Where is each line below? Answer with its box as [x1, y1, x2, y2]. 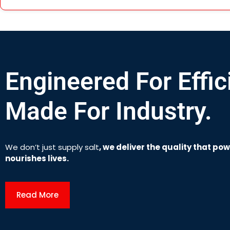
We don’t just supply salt [5, 141, 99, 152]
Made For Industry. [5, 96, 212, 126]
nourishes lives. [5, 152, 69, 164]
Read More [16, 189, 59, 201]
